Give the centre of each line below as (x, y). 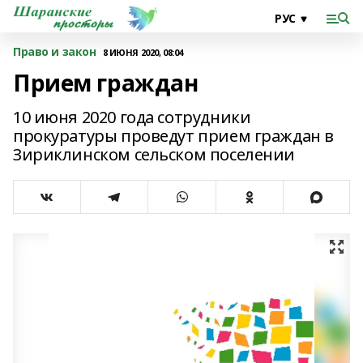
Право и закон (55, 51)
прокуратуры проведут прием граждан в (173, 136)
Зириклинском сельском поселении (154, 154)
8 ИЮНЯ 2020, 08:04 (143, 52)
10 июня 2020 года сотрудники (132, 117)
